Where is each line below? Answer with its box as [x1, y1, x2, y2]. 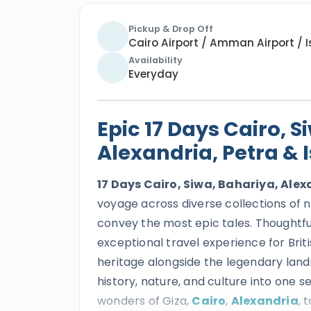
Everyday [128, 67, 178, 81]
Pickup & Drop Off [128, 23, 213, 35]
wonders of [97, 293, 163, 309]
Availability [128, 54, 183, 66]
